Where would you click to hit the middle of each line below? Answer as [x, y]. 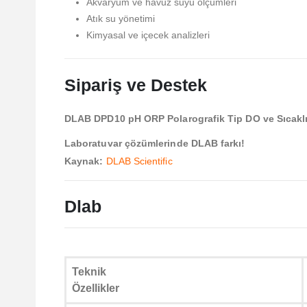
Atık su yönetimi [121, 18]
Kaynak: [84, 161]
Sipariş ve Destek [136, 85]
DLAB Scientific [139, 161]
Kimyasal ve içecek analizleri [148, 35]
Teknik [89, 271]
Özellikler [96, 288]
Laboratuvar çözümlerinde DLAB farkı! [155, 143]
